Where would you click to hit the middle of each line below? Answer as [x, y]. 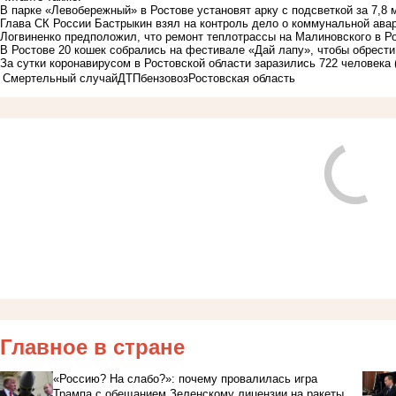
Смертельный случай [60, 78]
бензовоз [164, 78]
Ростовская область [242, 78]
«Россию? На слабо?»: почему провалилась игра [185, 378]
